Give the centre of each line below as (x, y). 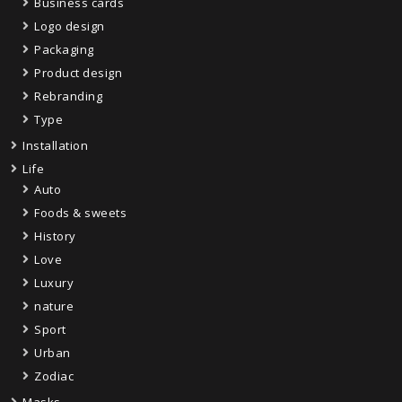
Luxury (54, 282)
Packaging (64, 49)
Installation (55, 145)
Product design (78, 72)
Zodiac (54, 376)
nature (54, 306)
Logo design (70, 26)
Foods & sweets (80, 212)
